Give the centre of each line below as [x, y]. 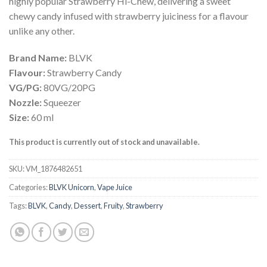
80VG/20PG [69, 88]
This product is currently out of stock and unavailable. [104, 142]
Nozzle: [26, 103]
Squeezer [62, 103]
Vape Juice [115, 187]
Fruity [113, 206]
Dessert [87, 206]
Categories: [29, 187]
